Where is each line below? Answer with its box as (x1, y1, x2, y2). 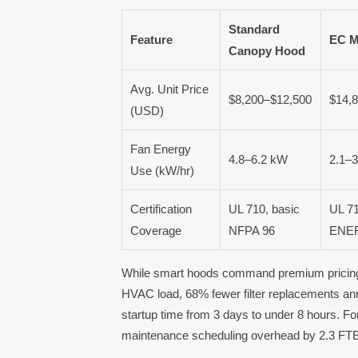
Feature (130, 32, 173, 46)
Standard (229, 22, 280, 36)
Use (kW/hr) (130, 163, 195, 177)
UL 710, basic (229, 201, 300, 216)
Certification (130, 201, 193, 216)
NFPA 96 (229, 223, 276, 237)
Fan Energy (130, 141, 192, 156)
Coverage (130, 223, 182, 237)
